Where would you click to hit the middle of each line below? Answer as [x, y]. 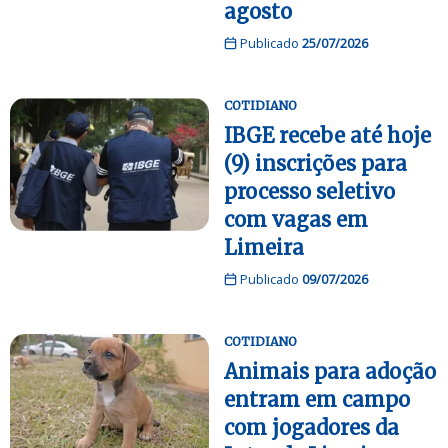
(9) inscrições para [315, 164]
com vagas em [296, 220]
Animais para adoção [330, 372]
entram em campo [317, 400]
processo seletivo [309, 192]
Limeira [264, 248]
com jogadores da [311, 428]
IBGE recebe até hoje [327, 136]
